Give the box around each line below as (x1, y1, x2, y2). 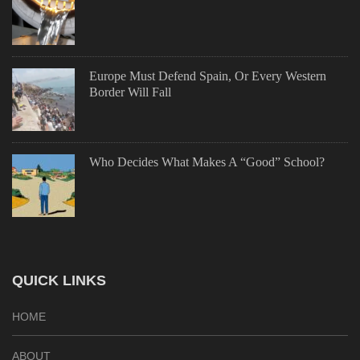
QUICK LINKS (12, 272, 106, 289)
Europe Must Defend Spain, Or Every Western (89, 69, 326, 84)
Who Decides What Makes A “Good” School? (89, 155, 325, 170)
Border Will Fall (89, 85, 171, 100)
